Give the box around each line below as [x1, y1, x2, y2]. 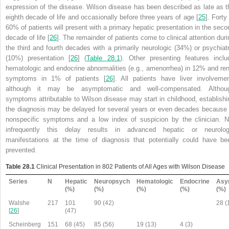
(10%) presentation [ [6, 54, 71, 62]
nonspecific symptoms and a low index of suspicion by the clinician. [6, 116, 224, 124]
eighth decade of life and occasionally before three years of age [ [6, 13, 198, 21]
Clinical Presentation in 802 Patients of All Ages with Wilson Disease [35, 163, 225, 171]
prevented [6, 146, 35, 154]
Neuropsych [94, 178, 130, 186]
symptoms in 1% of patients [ [6, 75, 106, 83]
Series [9, 178, 28, 186]
